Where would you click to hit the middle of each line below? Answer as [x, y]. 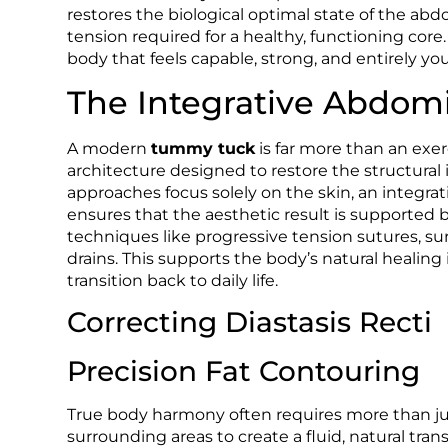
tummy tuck [203, 148]
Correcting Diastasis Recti [250, 322]
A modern [109, 148]
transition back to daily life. [173, 280]
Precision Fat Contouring [244, 371]
